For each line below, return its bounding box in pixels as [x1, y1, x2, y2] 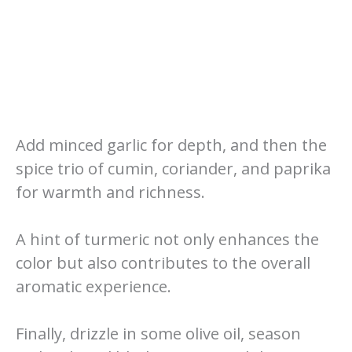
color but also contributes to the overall [16, 251, 310, 273]
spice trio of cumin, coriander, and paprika [16, 157, 331, 179]
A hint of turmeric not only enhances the [16, 228, 319, 250]
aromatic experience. [16, 275, 171, 297]
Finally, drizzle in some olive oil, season [16, 322, 301, 344]
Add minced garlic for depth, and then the [16, 134, 327, 156]
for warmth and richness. [16, 181, 205, 203]
